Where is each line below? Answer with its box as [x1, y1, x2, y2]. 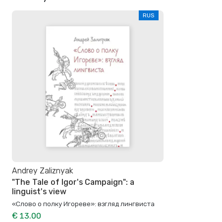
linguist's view [12, 186, 66, 196]
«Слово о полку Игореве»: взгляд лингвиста [12, 199, 155, 208]
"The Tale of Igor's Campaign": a [12, 177, 134, 187]
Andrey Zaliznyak [12, 166, 73, 176]
